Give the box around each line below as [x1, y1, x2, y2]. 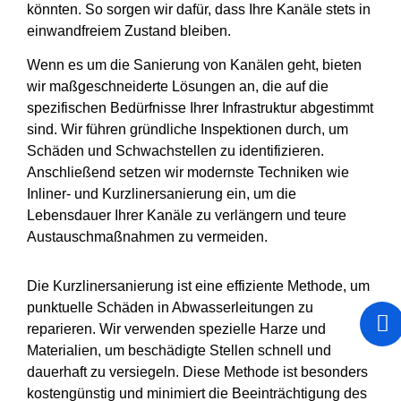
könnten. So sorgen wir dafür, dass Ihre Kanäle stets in [27, 2, 371, 17]
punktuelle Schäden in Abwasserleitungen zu [27, 299, 314, 315]
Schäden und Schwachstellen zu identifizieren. [27, 143, 325, 159]
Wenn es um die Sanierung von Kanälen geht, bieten [27, 57, 363, 73]
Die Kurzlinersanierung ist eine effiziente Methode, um [27, 277, 371, 294]
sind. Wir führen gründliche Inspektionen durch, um [27, 122, 349, 138]
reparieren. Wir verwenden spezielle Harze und [27, 320, 327, 337]
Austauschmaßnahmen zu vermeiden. [27, 229, 272, 245]
